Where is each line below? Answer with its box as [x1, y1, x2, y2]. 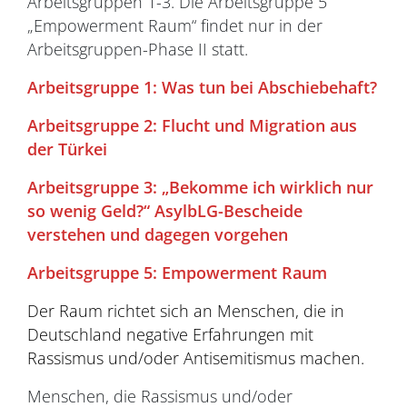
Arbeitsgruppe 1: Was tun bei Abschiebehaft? [27, 76, 377, 98]
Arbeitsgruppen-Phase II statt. [27, 38, 248, 60]
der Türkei [27, 138, 107, 160]
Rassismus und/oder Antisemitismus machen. [27, 347, 364, 369]
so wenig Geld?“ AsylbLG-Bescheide [27, 200, 303, 222]
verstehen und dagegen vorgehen [27, 223, 288, 245]
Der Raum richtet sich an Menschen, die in [27, 300, 344, 322]
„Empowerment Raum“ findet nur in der [27, 15, 323, 36]
